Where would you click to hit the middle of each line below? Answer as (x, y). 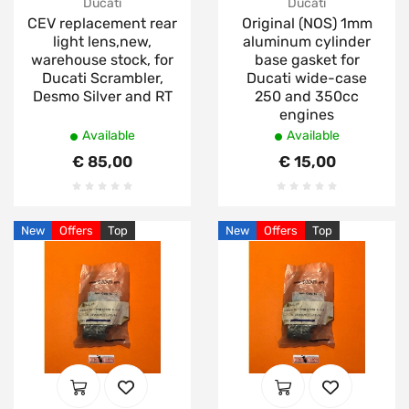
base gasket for (307, 59)
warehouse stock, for (102, 59)
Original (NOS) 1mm (307, 23)
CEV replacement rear (102, 23)
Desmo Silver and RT (102, 96)
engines (307, 114)
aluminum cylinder (307, 41)
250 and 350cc (307, 96)
